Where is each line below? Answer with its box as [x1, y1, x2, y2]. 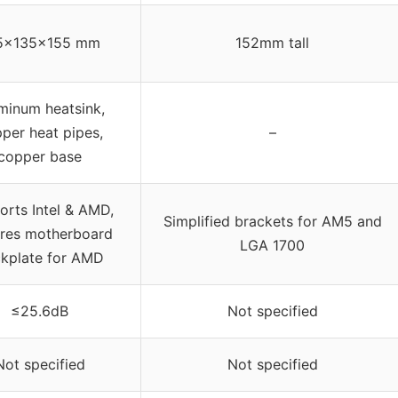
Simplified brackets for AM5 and [163, 212, 382, 231]
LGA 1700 [240, 236, 305, 255]
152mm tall [235, 34, 309, 52]
